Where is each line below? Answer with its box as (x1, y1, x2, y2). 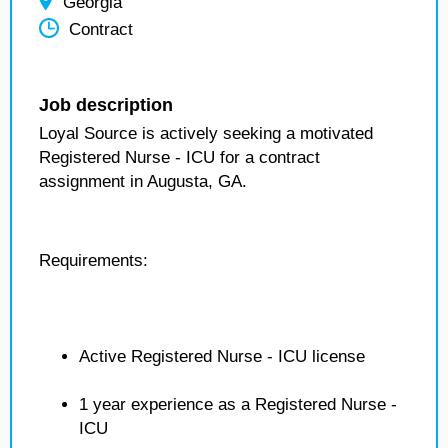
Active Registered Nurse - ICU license (79, 347, 365, 366)
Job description (39, 95, 173, 115)
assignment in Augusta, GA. (39, 172, 247, 191)
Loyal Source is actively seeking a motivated (39, 124, 373, 143)
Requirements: (39, 251, 148, 270)
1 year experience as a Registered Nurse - (79, 395, 397, 414)
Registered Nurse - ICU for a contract (39, 148, 320, 167)
